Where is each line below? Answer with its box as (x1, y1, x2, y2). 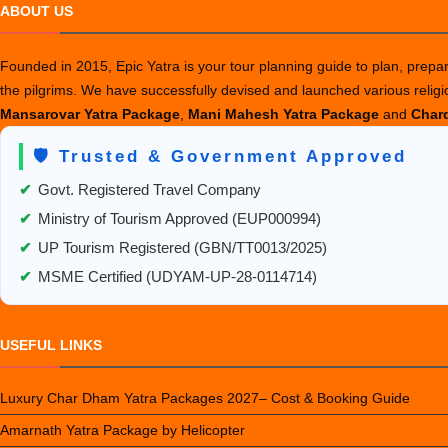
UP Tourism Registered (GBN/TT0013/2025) (38, 240, 327, 256)
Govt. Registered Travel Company (38, 182, 261, 198)
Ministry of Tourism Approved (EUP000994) (38, 211, 321, 227)
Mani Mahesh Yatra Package (188, 106, 383, 122)
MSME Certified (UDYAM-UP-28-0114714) (38, 269, 317, 285)
